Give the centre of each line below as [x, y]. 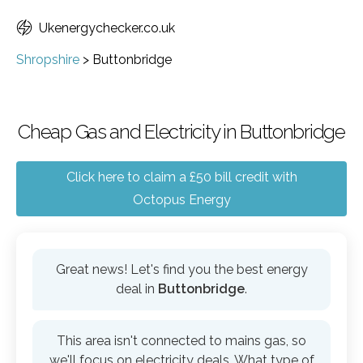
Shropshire [48, 60]
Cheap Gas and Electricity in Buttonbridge [181, 132]
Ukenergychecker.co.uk [107, 28]
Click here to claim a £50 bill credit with [181, 177]
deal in [137, 289]
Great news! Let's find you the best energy [181, 269]
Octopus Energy [181, 200]
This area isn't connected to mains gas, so [181, 341]
